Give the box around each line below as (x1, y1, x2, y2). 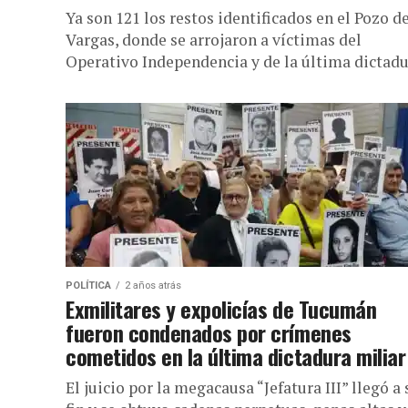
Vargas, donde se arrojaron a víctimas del (66, 29, 362, 50)
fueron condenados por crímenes (66, 316, 352, 349)
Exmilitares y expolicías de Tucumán (66, 292, 377, 325)
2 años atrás (125, 280, 181, 291)
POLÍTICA (66, 280, 111, 291)
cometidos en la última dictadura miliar (66, 340, 406, 372)
